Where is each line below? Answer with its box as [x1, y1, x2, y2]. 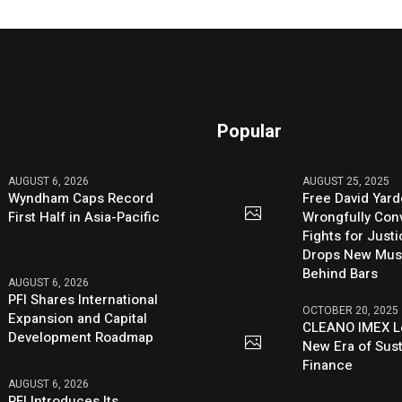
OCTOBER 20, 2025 [302, 302, 399, 319]
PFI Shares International [8, 289, 159, 310]
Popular [217, 118, 283, 145]
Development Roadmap [8, 327, 154, 347]
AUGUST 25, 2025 [302, 173, 390, 190]
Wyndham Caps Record [8, 188, 154, 209]
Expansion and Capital [8, 308, 148, 328]
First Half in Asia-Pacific [8, 207, 161, 228]
